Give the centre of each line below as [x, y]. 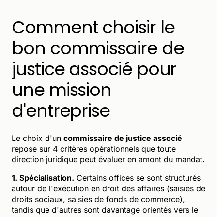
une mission [62, 90]
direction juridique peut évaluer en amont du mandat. [108, 159]
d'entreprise [61, 110]
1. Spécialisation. [43, 178]
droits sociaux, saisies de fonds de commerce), [98, 199]
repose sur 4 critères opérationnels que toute [94, 148]
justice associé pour [94, 69]
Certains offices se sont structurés [137, 178]
